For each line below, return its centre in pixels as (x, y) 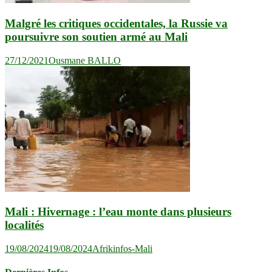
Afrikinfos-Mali (122, 249)
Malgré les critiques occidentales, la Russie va (116, 23)
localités (24, 225)
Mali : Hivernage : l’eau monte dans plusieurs (118, 212)
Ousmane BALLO (85, 60)
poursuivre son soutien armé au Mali (96, 36)
